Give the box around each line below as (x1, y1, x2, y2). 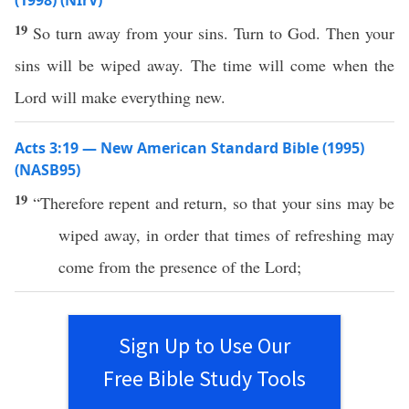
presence (160, 256, 217, 278)
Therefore (39, 192, 104, 214)
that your (246, 192, 316, 214)
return (184, 192, 223, 214)
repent (109, 192, 150, 214)
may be (341, 192, 394, 214)
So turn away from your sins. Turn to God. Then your (33, 22, 394, 44)
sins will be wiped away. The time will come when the (15, 54, 394, 76)
